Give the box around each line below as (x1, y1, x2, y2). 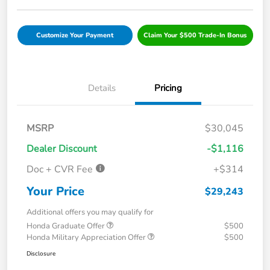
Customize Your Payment (36, 31, 114, 40)
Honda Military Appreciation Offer (27, 232, 148, 243)
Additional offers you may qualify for (27, 207, 154, 218)
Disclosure (27, 250, 55, 259)
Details (88, 82, 116, 95)
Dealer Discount (27, 142, 97, 156)
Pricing (154, 82, 182, 95)
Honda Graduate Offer (27, 221, 107, 232)
